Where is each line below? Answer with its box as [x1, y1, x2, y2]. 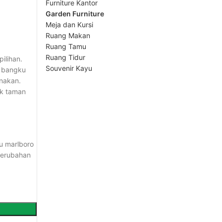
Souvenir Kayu [46, 64, 92, 72]
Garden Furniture [46, 9, 104, 18]
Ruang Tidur [46, 53, 85, 61]
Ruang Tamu [46, 42, 86, 51]
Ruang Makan [46, 31, 90, 40]
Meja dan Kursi [46, 20, 93, 29]
